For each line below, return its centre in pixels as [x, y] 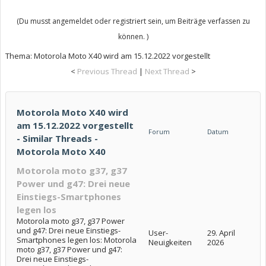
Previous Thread [107, 71]
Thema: [20, 56]
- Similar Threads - [57, 138]
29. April [221, 233]
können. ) [133, 37]
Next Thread [167, 71]
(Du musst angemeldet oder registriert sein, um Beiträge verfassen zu [133, 21]
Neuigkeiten [170, 242]
